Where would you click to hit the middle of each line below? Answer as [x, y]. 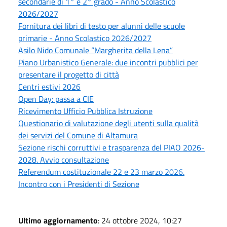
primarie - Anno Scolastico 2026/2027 [85, 38]
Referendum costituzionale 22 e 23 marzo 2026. [101, 172]
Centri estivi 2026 [49, 86]
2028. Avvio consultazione [64, 159]
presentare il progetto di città [69, 74]
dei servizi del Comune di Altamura [78, 135]
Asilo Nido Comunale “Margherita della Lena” [96, 50]
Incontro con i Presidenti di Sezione [79, 184]
